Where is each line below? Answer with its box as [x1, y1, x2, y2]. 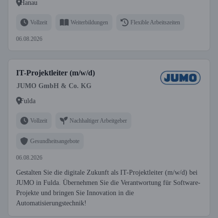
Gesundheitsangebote [30, 137, 79, 145]
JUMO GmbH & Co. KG [17, 82, 91, 90]
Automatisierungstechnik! [16, 200, 87, 207]
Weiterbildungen [71, 18, 108, 26]
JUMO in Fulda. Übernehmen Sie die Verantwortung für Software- [16, 179, 200, 186]
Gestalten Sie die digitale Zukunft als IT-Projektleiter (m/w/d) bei [16, 169, 198, 176]
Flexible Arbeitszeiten [130, 18, 180, 26]
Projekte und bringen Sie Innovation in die [16, 189, 134, 197]
